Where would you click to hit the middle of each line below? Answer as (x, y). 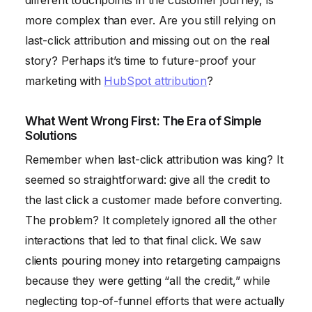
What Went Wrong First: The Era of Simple (143, 120)
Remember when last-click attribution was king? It (154, 160)
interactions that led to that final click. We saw (143, 241)
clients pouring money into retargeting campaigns (153, 261)
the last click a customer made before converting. (154, 200)
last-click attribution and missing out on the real (148, 41)
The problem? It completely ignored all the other (151, 220)
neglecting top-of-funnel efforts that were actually (155, 301)
